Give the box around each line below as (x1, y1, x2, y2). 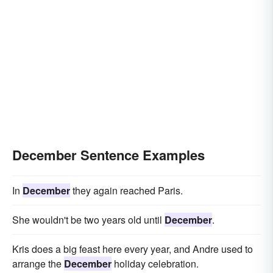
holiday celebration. (112, 257, 199, 271)
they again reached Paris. (70, 183, 183, 197)
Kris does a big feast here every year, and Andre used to (12, 242, 253, 256)
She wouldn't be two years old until (12, 213, 165, 227)
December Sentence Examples (12, 145, 205, 165)
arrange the (12, 257, 64, 271)
